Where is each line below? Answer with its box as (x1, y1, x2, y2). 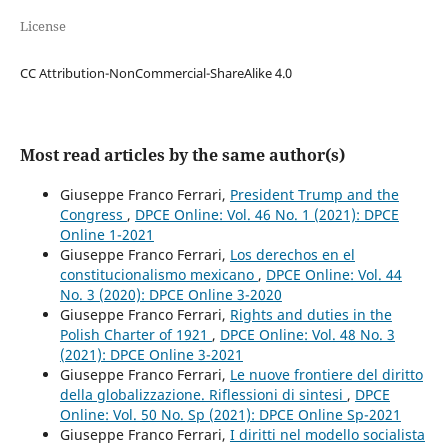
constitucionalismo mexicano (59, 264, 258, 284)
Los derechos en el (229, 244, 355, 264)
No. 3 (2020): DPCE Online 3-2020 (59, 284, 282, 304)
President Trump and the (229, 184, 399, 204)
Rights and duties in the (229, 304, 392, 324)
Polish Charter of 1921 (59, 324, 212, 344)
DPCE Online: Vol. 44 (265, 264, 402, 284)
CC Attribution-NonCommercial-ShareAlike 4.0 (19, 63, 292, 82)
